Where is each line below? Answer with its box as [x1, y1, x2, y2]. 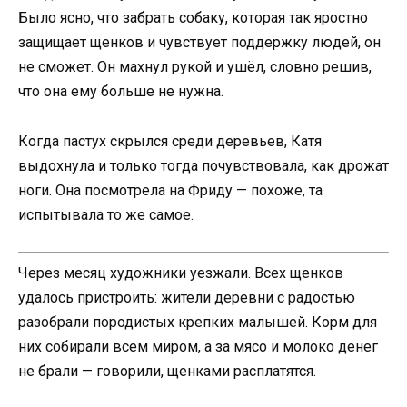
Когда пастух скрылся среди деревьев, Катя [18, 132, 322, 150]
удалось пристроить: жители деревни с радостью [18, 288, 355, 306]
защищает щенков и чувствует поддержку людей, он [18, 34, 381, 52]
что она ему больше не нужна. [18, 83, 223, 101]
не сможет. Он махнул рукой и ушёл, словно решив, [18, 58, 372, 76]
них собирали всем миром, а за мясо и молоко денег [18, 337, 378, 355]
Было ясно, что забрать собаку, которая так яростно [18, 9, 368, 27]
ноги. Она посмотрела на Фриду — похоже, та [18, 181, 323, 199]
